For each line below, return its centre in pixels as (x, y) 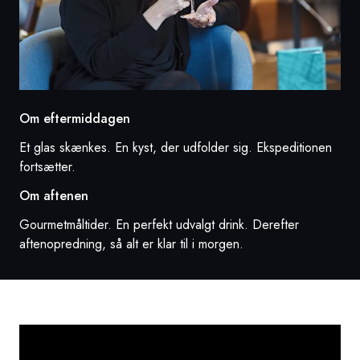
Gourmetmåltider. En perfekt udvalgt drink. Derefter (159, 225)
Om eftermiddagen (75, 119)
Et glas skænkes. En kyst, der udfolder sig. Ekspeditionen (176, 148)
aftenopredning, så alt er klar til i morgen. (131, 244)
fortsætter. (47, 167)
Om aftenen (54, 196)
